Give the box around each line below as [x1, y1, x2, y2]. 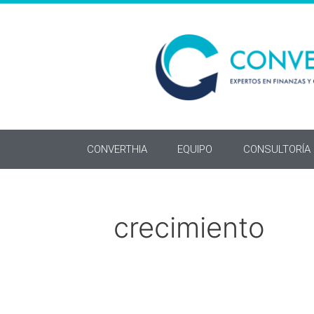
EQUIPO [177, 143, 213, 156]
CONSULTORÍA [243, 143, 310, 156]
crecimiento [114, 210, 265, 245]
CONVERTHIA [86, 143, 147, 156]
